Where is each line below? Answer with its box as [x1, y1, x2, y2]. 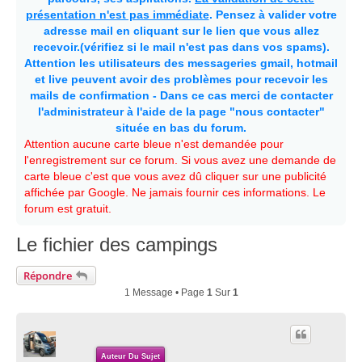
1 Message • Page [124, 286, 207, 298]
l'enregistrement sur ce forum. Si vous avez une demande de [24, 154, 336, 166]
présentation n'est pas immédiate [25, 8, 209, 21]
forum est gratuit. [24, 202, 112, 215]
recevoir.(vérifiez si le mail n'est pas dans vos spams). [32, 40, 330, 53]
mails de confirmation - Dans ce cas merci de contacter [29, 89, 333, 102]
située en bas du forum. [116, 121, 246, 134]
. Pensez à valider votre [208, 8, 337, 21]
